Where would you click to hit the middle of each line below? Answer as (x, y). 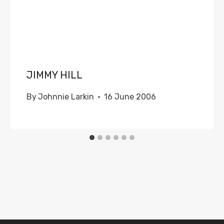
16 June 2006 (130, 97)
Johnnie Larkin (66, 97)
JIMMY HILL (55, 75)
